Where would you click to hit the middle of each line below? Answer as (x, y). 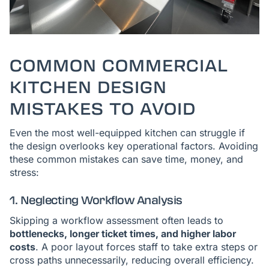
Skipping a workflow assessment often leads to (116, 220)
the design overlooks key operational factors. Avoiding (134, 146)
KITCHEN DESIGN (88, 87)
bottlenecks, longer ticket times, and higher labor (123, 234)
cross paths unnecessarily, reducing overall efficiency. (132, 260)
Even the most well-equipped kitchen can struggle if (127, 133)
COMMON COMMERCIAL (119, 66)
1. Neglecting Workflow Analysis (96, 201)
